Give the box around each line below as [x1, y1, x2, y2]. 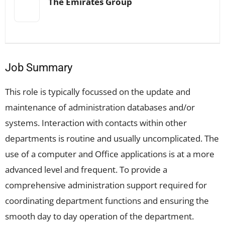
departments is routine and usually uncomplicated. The [5, 133, 219, 144]
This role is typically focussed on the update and [5, 86, 190, 97]
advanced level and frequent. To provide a [5, 164, 167, 175]
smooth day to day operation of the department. [5, 210, 194, 222]
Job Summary [5, 61, 72, 74]
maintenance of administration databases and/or [5, 101, 195, 113]
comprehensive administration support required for [5, 179, 207, 191]
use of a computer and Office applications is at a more [5, 148, 214, 160]
